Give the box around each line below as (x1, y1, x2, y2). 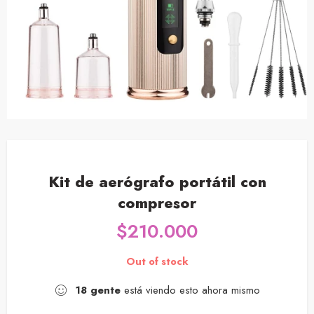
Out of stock (125, 254, 189, 268)
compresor (118, 192, 196, 214)
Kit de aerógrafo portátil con (48, 171, 266, 193)
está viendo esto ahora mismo (121, 282, 260, 298)
